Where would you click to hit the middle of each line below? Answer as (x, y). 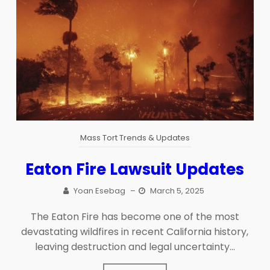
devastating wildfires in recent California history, (135, 231)
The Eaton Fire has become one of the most (135, 216)
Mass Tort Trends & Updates (135, 137)
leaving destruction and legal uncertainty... (135, 246)
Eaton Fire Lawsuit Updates (135, 169)
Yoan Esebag (100, 190)
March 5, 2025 (177, 190)
